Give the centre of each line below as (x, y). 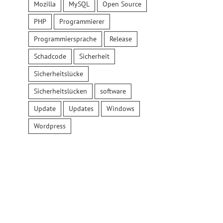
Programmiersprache (65, 39)
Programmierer (82, 21)
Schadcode (50, 56)
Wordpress (50, 126)
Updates (81, 108)
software (113, 91)
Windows (120, 108)
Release (120, 39)
